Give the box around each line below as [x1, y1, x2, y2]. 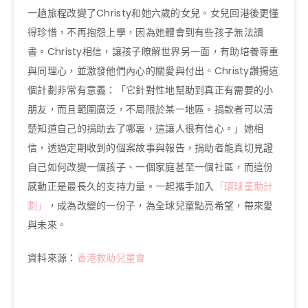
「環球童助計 [214, 179, 274, 193]
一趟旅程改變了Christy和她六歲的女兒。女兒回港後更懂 [27, 5, 279, 20]
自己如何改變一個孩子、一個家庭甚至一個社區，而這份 [27, 159, 274, 174]
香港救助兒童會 [76, 251, 146, 265]
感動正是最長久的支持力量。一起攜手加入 [27, 179, 214, 193]
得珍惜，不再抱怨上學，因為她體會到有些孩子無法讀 [27, 25, 264, 39]
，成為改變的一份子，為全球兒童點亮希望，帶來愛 [47, 198, 274, 212]
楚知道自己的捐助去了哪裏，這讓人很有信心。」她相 [27, 121, 264, 135]
